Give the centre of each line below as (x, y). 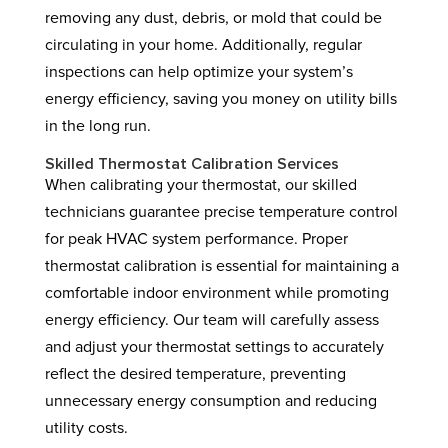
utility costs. (86, 428)
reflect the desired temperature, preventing (195, 374)
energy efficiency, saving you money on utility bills (220, 99)
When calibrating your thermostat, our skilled (200, 185)
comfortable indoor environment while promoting (216, 293)
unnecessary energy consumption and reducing (210, 401)
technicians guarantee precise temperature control (221, 212)
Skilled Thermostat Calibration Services (191, 164)
